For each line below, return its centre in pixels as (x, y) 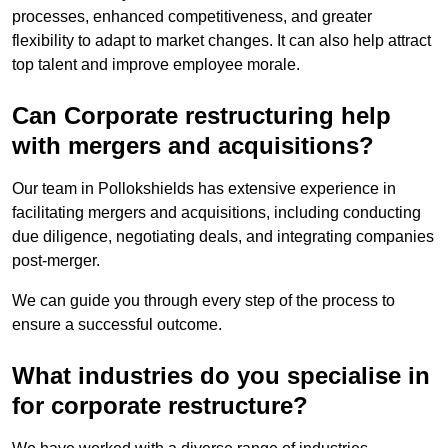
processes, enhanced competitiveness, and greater (192, 17)
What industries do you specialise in (221, 376)
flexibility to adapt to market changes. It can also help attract (221, 41)
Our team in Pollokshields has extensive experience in (204, 189)
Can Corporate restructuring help (201, 116)
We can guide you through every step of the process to (203, 301)
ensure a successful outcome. (117, 325)
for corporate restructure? (160, 406)
